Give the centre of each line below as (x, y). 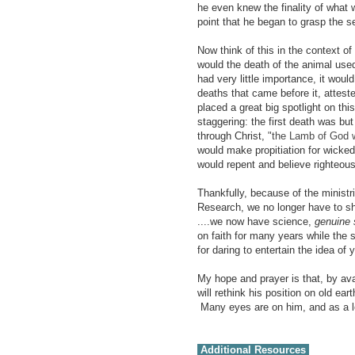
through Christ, (233, 136)
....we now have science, (256, 222)
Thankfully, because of (251, 193)
